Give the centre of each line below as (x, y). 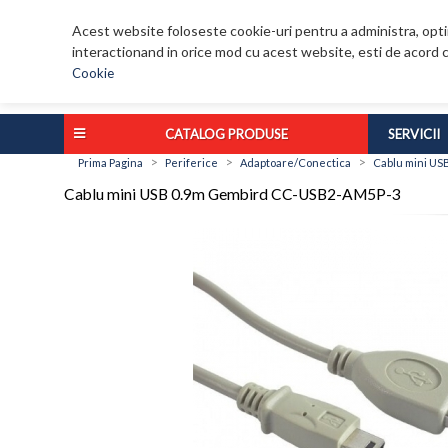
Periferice (191, 163)
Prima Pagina (110, 163)
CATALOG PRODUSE (226, 134)
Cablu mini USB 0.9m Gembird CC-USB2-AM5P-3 (232, 194)
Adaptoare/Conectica (295, 163)
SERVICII (414, 134)
